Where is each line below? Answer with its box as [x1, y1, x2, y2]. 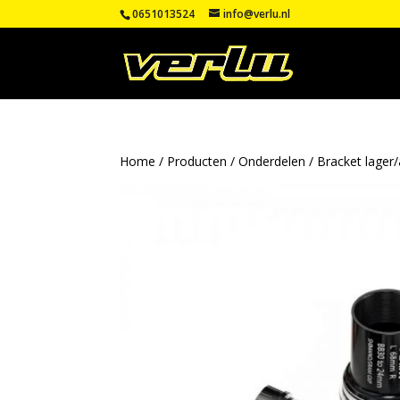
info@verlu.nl [223, 6, 291, 21]
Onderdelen [238, 153, 306, 170]
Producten [167, 153, 228, 170]
